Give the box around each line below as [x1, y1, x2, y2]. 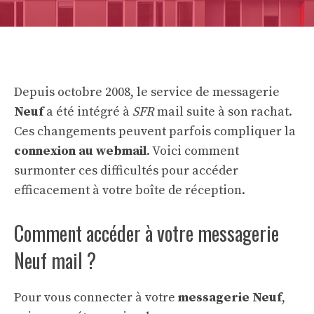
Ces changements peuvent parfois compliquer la [14, 123, 296, 139]
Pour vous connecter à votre [14, 289, 178, 306]
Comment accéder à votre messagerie [14, 219, 279, 247]
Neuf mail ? [14, 246, 96, 275]
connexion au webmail [14, 143, 146, 159]
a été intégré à [43, 104, 132, 120]
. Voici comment [146, 143, 239, 159]
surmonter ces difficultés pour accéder [14, 163, 238, 179]
